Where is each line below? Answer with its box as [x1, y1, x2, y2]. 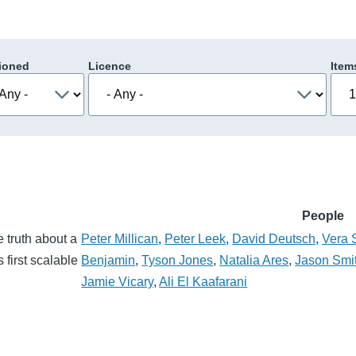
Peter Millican [81, 231, 159, 246]
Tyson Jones [141, 253, 214, 267]
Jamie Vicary [81, 274, 154, 288]
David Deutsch [232, 231, 316, 246]
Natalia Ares [219, 253, 289, 267]
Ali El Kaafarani [159, 274, 248, 288]
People [301, 208, 344, 222]
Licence [87, 59, 131, 72]
